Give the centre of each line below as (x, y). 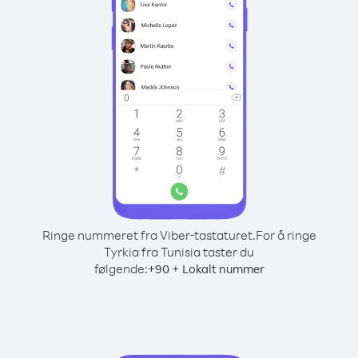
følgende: (121, 268)
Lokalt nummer (223, 269)
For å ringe (286, 235)
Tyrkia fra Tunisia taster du (179, 252)
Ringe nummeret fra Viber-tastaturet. (149, 235)
